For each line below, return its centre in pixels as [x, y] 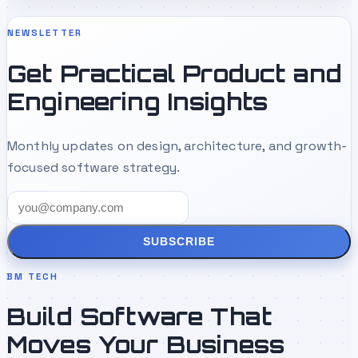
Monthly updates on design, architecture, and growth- [177, 145]
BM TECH [33, 276]
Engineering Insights [138, 102]
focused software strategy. [94, 167]
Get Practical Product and [175, 74]
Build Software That [139, 317]
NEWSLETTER [45, 33]
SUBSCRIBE [179, 242]
